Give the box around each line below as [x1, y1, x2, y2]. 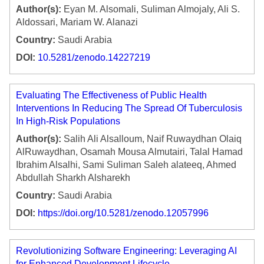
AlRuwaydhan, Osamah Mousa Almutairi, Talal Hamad [16, 147, 243, 157]
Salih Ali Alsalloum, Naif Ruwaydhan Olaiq [61, 134, 242, 144]
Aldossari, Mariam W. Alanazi [16, 17, 138, 28]
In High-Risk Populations [16, 116, 120, 127]
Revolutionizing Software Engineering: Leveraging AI [16, 246, 237, 256]
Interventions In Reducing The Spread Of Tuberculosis [16, 103, 242, 114]
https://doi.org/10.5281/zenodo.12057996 [38, 208, 209, 219]
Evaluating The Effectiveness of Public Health [16, 90, 207, 101]
